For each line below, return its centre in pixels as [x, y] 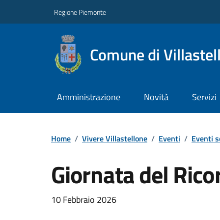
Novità [156, 97]
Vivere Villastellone [115, 138]
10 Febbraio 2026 [84, 199]
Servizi [204, 97]
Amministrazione [88, 97]
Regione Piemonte [80, 12]
